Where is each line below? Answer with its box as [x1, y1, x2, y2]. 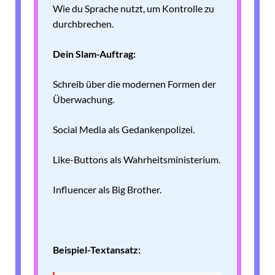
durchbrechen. [53, 18, 114, 30]
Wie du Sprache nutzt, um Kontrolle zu [53, 2, 214, 15]
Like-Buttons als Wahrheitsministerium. [53, 153, 220, 166]
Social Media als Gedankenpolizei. [53, 123, 195, 136]
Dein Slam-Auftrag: [53, 48, 136, 60]
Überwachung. [53, 93, 114, 106]
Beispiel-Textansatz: [53, 244, 141, 256]
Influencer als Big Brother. [53, 184, 161, 196]
